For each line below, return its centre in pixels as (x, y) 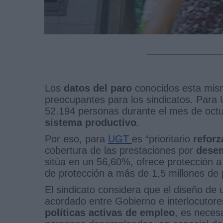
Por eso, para (76, 139)
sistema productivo (91, 122)
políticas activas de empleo (110, 212)
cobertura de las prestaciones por (120, 150)
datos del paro (96, 88)
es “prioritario (161, 139)
